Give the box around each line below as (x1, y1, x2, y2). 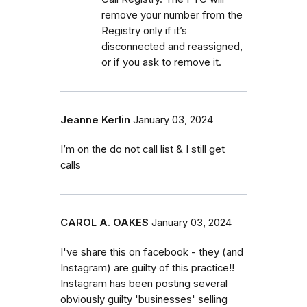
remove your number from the (101, 9, 243, 22)
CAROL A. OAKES (60, 217, 149, 230)
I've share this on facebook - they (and (60, 246, 243, 259)
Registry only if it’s (101, 25, 187, 38)
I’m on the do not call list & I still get (60, 143, 225, 156)
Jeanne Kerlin (60, 114, 130, 127)
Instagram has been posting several (60, 278, 228, 291)
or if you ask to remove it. (101, 56, 221, 69)
